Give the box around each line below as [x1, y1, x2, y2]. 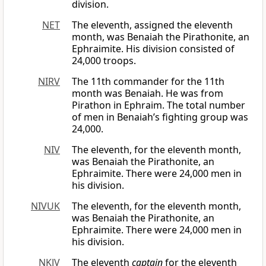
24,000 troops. [72, 54, 136, 68]
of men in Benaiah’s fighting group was [72, 110, 248, 124]
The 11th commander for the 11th [72, 75, 224, 88]
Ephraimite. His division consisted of [72, 42, 235, 56]
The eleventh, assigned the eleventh [72, 18, 233, 32]
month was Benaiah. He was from [72, 87, 223, 100]
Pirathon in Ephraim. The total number [72, 99, 245, 112]
